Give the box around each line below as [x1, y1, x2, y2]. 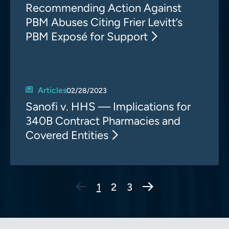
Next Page [142, 179, 199, 194]
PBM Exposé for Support [26, 30, 148, 43]
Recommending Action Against [26, 1, 181, 15]
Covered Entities [26, 128, 108, 142]
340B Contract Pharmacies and [26, 114, 180, 128]
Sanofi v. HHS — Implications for [26, 100, 191, 113]
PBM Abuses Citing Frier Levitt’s [26, 15, 182, 29]
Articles [37, 85, 66, 95]
